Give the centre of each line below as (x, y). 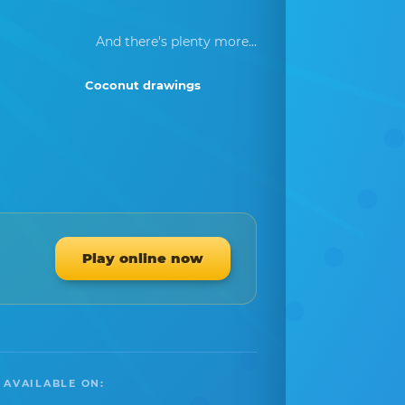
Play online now (143, 258)
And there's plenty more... (176, 42)
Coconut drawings (143, 85)
